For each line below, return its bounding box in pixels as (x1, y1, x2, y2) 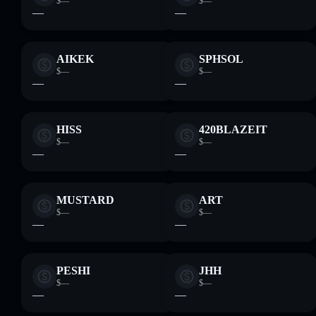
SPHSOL (199, 53, 243, 65)
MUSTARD (56, 194, 114, 206)
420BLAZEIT (199, 123, 267, 135)
